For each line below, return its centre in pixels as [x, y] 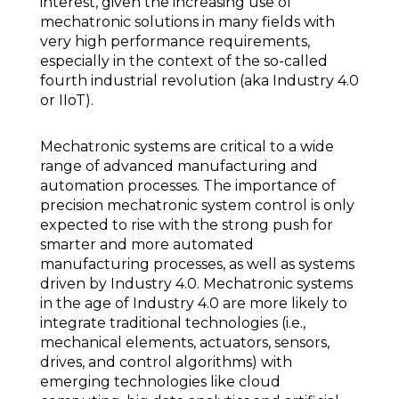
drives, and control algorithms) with [166, 362]
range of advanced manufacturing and [179, 166]
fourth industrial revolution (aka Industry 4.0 [199, 81]
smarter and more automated [147, 244]
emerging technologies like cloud [160, 382]
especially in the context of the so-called [184, 61]
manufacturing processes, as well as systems [197, 264]
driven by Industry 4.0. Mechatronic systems [196, 284]
